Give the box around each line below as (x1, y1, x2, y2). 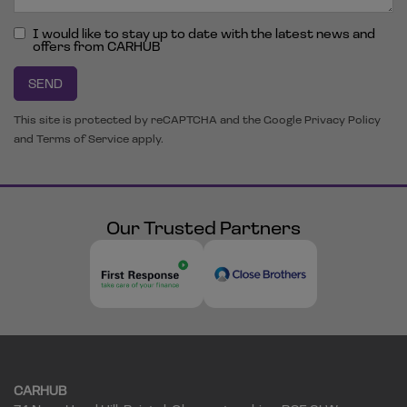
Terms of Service (36, 132, 129, 146)
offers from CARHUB (33, 37, 161, 55)
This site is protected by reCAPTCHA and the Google (14, 113, 304, 127)
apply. (129, 132, 164, 146)
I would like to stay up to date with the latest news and (33, 25, 375, 43)
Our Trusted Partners (106, 215, 301, 240)
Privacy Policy (304, 113, 381, 127)
